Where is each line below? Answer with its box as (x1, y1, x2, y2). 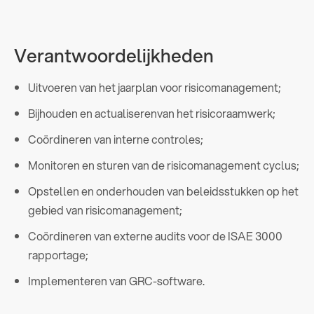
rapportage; (28, 246, 88, 263)
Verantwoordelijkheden (14, 41, 214, 69)
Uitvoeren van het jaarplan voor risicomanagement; (28, 78, 281, 95)
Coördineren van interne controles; (28, 130, 203, 147)
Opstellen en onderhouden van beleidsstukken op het (28, 182, 299, 199)
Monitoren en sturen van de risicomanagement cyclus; (28, 156, 299, 173)
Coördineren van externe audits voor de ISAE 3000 (28, 227, 282, 244)
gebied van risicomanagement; (28, 201, 182, 218)
